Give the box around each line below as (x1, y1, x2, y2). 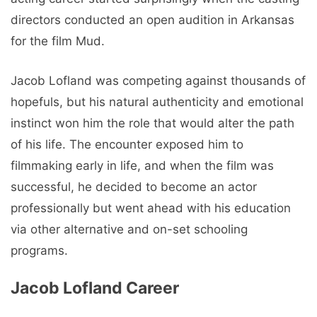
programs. (11, 243, 68, 258)
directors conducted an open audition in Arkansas (11, 13, 294, 28)
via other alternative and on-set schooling (11, 221, 248, 236)
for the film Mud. (11, 34, 105, 49)
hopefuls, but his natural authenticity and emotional (11, 94, 304, 109)
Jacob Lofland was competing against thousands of (11, 73, 306, 88)
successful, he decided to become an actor (11, 179, 257, 194)
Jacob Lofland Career (11, 278, 179, 299)
